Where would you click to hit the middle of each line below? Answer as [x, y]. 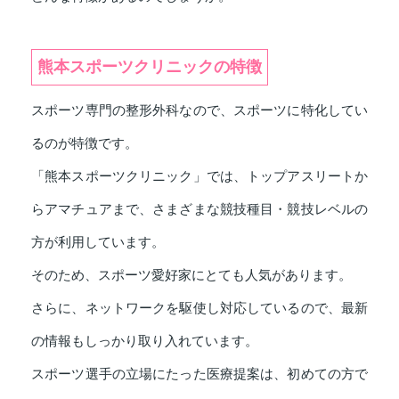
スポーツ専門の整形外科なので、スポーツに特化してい [199, 110]
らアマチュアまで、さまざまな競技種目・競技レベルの [199, 209]
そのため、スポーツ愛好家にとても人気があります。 [191, 275]
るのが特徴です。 [85, 143]
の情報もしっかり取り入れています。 [145, 341]
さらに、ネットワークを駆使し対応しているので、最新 [199, 308]
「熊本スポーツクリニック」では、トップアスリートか [199, 176]
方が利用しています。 [98, 242]
